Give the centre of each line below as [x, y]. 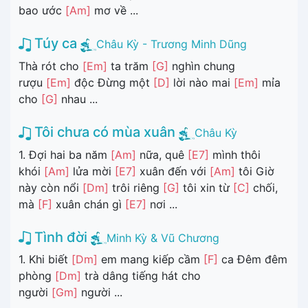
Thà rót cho [51, 66]
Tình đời [59, 237]
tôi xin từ [206, 187]
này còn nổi [51, 187]
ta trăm [130, 66]
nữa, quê [162, 154]
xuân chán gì [89, 204]
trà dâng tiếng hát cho [141, 276]
